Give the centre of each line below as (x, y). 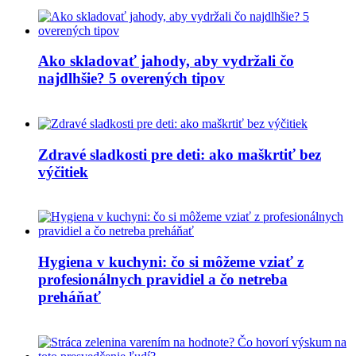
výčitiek (63, 172)
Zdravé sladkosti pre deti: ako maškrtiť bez (180, 154)
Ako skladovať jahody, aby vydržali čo (166, 61)
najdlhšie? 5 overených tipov (132, 79)
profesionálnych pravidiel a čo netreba (163, 280)
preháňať (70, 297)
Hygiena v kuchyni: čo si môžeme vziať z (171, 262)
